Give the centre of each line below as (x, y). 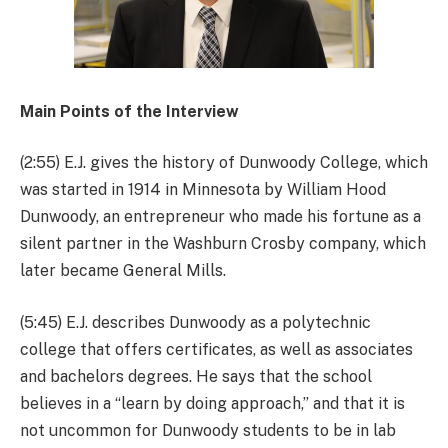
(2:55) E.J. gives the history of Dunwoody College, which (224, 163)
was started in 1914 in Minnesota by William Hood (203, 190)
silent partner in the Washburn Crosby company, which (223, 244)
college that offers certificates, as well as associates (216, 349)
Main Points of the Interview (129, 111)
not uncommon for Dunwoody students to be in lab (208, 430)
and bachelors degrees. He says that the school (196, 376)
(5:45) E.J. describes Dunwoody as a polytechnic (195, 322)
